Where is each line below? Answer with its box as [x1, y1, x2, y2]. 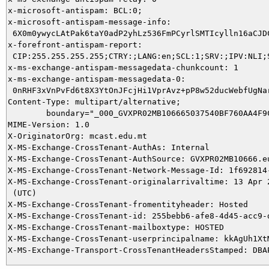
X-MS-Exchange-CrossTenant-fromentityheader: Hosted [8, 199, 248, 209]
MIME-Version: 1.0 [8, 119, 89, 129]
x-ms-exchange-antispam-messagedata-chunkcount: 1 [8, 62, 238, 72]
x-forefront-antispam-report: [8, 40, 142, 49]
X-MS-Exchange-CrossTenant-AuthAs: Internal [8, 142, 210, 152]
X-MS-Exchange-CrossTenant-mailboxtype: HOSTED [8, 222, 224, 232]
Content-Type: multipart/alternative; [8, 97, 181, 106]
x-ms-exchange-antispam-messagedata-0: [8, 74, 186, 83]
